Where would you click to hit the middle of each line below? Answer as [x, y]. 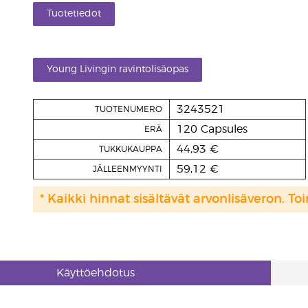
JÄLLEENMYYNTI [127, 169]
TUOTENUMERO [128, 109]
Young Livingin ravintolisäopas [117, 69]
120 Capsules [212, 129]
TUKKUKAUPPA [130, 149]
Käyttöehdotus [96, 273]
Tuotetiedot [74, 14]
